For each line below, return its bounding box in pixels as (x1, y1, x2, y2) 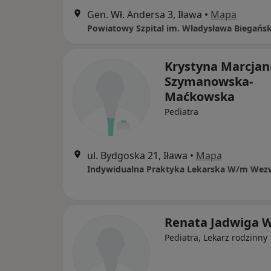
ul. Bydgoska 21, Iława (87, 149, 188, 163)
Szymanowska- (165, 73, 253, 90)
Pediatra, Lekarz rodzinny (165, 232, 267, 244)
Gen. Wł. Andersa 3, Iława (87, 8, 202, 22)
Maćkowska (165, 88, 235, 105)
